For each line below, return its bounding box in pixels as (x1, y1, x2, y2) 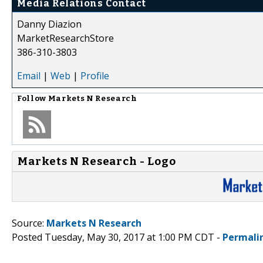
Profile (80, 69, 109, 82)
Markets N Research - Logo (18, 154, 176, 168)
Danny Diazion (17, 17, 82, 31)
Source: (12, 216, 46, 230)
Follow (17, 93, 48, 103)
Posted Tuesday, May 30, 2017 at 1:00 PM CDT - (12, 230, 222, 244)
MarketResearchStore (17, 31, 114, 45)
